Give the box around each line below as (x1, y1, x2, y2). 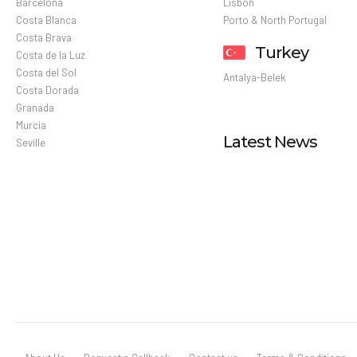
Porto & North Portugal (223, 14, 328, 27)
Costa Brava (16, 31, 72, 45)
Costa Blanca (16, 14, 76, 27)
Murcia (16, 119, 46, 132)
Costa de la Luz (16, 49, 85, 62)
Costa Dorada (16, 84, 79, 97)
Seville (16, 136, 45, 150)
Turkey (255, 43, 309, 63)
